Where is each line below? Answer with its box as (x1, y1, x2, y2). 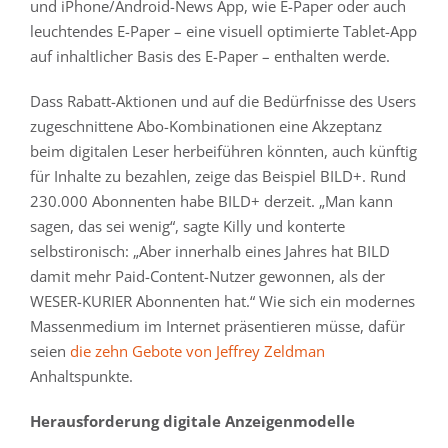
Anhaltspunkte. (30, 366, 133, 387)
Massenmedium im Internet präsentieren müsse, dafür (30, 316, 405, 337)
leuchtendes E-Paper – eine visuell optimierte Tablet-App (30, 21, 417, 42)
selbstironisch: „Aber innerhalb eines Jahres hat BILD (30, 241, 390, 262)
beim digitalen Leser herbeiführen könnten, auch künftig (30, 141, 417, 162)
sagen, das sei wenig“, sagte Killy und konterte (30, 216, 345, 237)
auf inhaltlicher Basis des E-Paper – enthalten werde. (30, 46, 390, 67)
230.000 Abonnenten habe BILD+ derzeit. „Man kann (30, 191, 393, 212)
